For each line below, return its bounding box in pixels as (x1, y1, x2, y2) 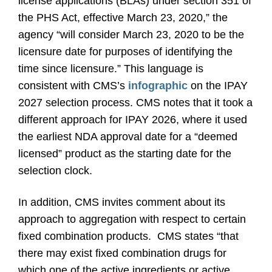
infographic (128, 80, 188, 92)
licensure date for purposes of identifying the (18, 46, 233, 58)
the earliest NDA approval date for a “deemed (18, 131, 237, 143)
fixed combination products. (18, 230, 151, 242)
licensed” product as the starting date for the (18, 148, 231, 160)
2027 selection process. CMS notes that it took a (18, 97, 253, 109)
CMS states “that (157, 230, 239, 242)
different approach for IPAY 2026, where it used (18, 114, 247, 126)
